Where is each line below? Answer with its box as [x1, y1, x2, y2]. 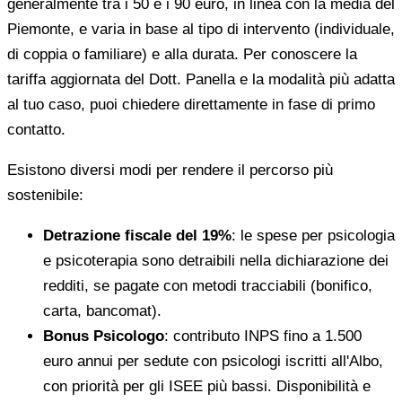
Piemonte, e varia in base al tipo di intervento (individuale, [7, 21, 395, 39]
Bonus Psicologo [43, 328, 164, 345]
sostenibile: [7, 187, 83, 205]
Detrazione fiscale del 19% [43, 227, 232, 245]
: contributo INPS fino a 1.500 [164, 328, 362, 345]
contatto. [7, 121, 66, 139]
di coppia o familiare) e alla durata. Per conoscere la [7, 46, 357, 64]
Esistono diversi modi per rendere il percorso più [7, 162, 333, 179]
